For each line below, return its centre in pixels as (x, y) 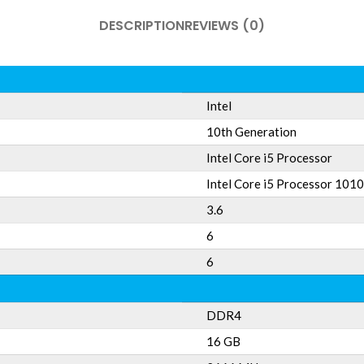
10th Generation (251, 132)
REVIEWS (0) (225, 26)
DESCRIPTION (142, 26)
